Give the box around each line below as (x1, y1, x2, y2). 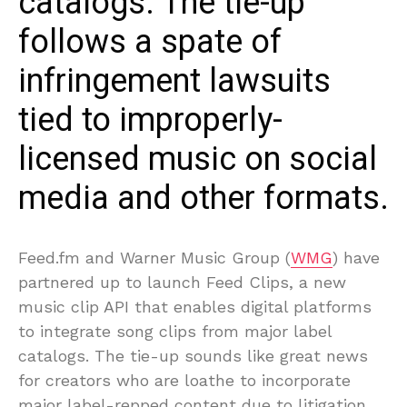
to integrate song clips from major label (18, 321, 332, 341)
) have (333, 247, 380, 267)
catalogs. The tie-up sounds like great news (18, 345, 368, 365)
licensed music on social (18, 134, 377, 184)
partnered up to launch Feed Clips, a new (18, 272, 346, 292)
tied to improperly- (18, 95, 283, 144)
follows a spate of (18, 17, 282, 66)
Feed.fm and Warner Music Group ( (18, 247, 291, 267)
